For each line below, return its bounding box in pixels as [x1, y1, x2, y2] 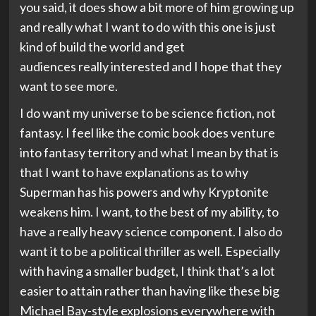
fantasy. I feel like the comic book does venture [19, 125, 275, 141]
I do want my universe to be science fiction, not [19, 105, 276, 121]
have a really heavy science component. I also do [19, 224, 282, 240]
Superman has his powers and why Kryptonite [19, 184, 269, 200]
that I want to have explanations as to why [19, 164, 248, 181]
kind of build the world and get [19, 39, 185, 55]
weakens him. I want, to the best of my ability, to [19, 204, 279, 220]
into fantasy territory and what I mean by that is [19, 145, 279, 161]
